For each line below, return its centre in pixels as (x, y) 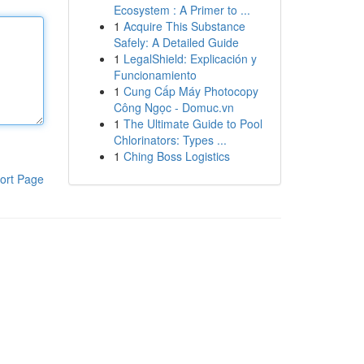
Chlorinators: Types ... (170, 140)
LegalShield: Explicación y (190, 58)
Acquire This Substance (184, 26)
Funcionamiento (155, 75)
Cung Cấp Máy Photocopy (191, 91)
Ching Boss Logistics (176, 156)
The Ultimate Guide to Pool (193, 123)
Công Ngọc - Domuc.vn (173, 107)
